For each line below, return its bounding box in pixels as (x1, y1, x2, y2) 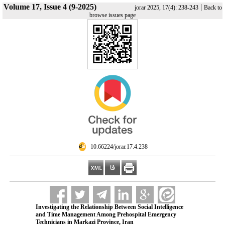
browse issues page (89, 12, 136, 19)
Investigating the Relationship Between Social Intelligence (35, 203, 183, 210)
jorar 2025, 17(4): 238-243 (134, 4, 198, 11)
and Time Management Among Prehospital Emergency (35, 211, 176, 218)
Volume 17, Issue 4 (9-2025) (3, 3, 96, 11)
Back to (203, 4, 222, 11)
